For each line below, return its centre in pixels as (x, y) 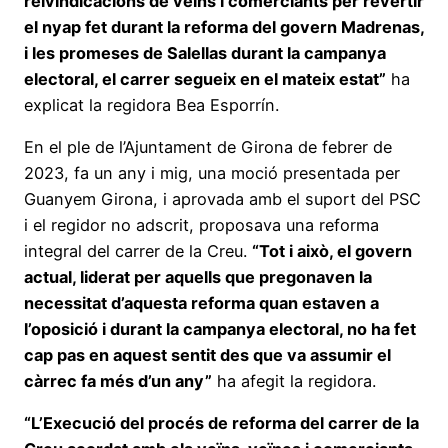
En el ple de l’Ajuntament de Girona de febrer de (208, 146)
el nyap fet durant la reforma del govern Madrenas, (224, 26)
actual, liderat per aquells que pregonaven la (198, 276)
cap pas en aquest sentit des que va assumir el (207, 354)
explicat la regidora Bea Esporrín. (151, 104)
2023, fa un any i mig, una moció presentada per (212, 172)
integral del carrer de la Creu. (138, 250)
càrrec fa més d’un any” (118, 380)
